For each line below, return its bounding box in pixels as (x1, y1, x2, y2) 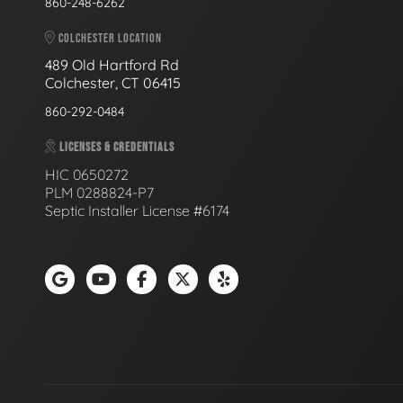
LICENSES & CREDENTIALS (57, 139, 175, 155)
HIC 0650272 (45, 165, 129, 184)
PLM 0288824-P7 (45, 183, 154, 201)
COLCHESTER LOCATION (56, 30, 162, 46)
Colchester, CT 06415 (45, 74, 181, 92)
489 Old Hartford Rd (45, 56, 179, 74)
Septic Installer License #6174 (45, 201, 229, 219)
